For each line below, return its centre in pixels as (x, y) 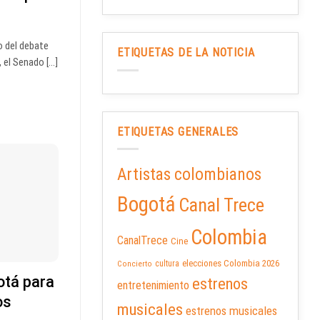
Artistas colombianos (189, 175)
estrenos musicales (231, 311)
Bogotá (146, 205)
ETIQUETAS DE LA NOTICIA (186, 53)
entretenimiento (153, 286)
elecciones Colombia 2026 (231, 264)
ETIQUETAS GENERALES (178, 131)
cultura (167, 264)
